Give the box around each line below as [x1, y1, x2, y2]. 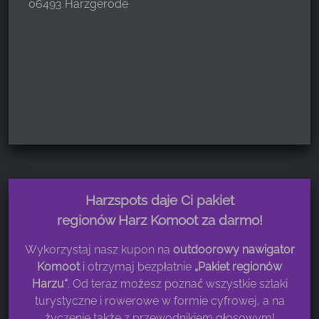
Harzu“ [31, 277, 68, 291]
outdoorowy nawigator [172, 243, 295, 257]
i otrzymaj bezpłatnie [80, 260, 192, 274]
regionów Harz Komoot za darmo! [56, 212, 263, 229]
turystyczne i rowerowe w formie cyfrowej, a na [34, 294, 285, 308]
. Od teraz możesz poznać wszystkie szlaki [67, 277, 288, 291]
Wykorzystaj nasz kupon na [24, 243, 173, 257]
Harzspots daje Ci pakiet [85, 192, 234, 209]
